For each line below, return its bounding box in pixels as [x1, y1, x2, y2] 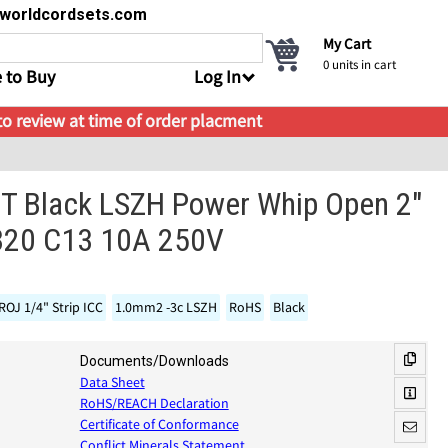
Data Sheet [79, 373, 145, 391]
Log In [194, 65, 241, 88]
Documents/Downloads [79, 353, 229, 369]
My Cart [323, 34, 371, 53]
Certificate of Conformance [79, 415, 239, 433]
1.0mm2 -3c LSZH [115, 298, 218, 316]
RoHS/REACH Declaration [79, 394, 229, 412]
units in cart [329, 56, 396, 73]
